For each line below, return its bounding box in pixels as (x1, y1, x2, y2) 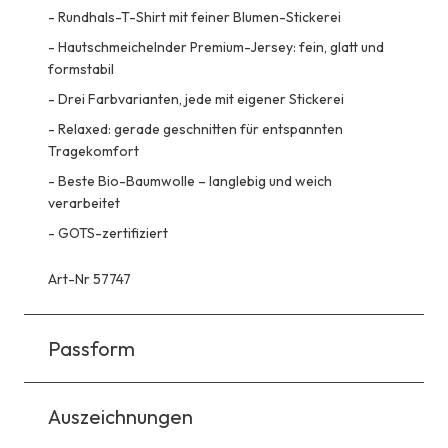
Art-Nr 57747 (48, 269, 131, 288)
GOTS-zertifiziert (58, 223, 168, 242)
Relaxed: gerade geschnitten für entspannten (58, 119, 343, 138)
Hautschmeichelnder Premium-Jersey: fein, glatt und (58, 37, 384, 56)
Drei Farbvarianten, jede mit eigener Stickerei (58, 89, 344, 108)
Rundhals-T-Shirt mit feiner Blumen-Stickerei (58, 7, 341, 26)
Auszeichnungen (48, 403, 193, 429)
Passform (48, 335, 135, 361)
